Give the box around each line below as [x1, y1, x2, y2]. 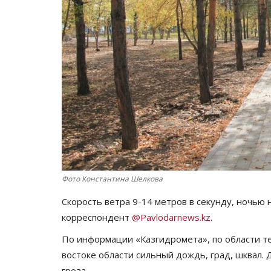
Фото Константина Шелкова [62, 173, 163, 184]
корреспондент [62, 211, 132, 223]
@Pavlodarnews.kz [132, 211, 211, 223]
